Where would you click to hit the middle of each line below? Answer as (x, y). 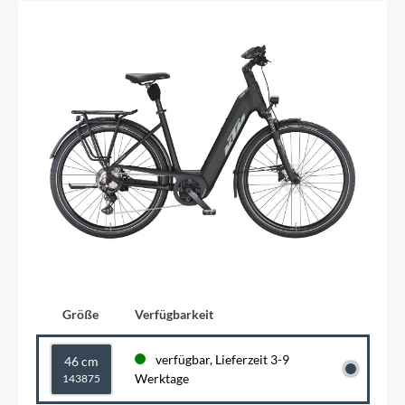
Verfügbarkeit (174, 315)
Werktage (162, 379)
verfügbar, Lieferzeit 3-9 (222, 360)
